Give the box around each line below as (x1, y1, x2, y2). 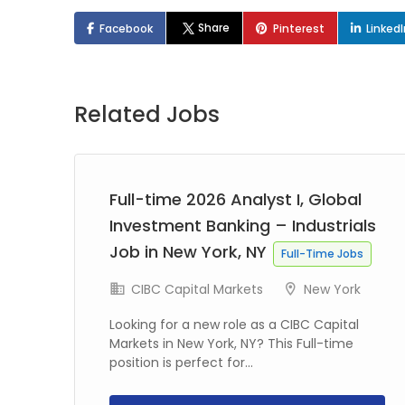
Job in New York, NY (109, 240, 271, 263)
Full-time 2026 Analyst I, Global (109, 188, 362, 211)
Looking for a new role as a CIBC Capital (109, 316, 359, 334)
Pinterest (273, 21, 325, 36)
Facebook (99, 21, 153, 36)
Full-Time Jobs (281, 246, 363, 261)
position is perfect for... (109, 353, 253, 372)
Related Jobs (74, 99, 220, 129)
